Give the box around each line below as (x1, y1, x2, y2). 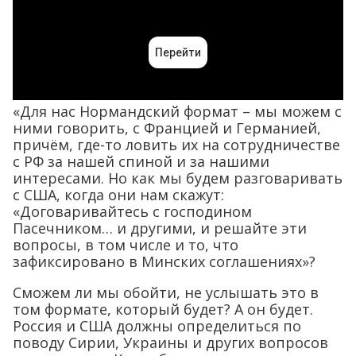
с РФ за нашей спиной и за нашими (13, 152, 269, 172)
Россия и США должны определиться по (13, 316, 301, 336)
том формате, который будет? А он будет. (13, 300, 313, 319)
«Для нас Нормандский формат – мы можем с (13, 102, 342, 122)
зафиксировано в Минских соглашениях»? (13, 252, 315, 272)
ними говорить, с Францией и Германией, (13, 118, 321, 138)
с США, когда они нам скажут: (13, 185, 224, 205)
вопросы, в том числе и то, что (13, 235, 238, 255)
